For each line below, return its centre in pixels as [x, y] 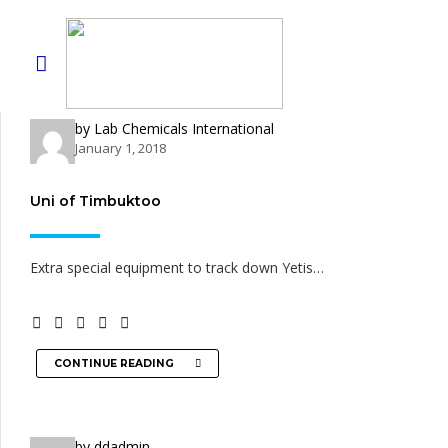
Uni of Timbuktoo [95, 201]
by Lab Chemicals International [174, 128]
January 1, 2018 [120, 148]
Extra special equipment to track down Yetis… [177, 268]
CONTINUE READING [114, 363]
